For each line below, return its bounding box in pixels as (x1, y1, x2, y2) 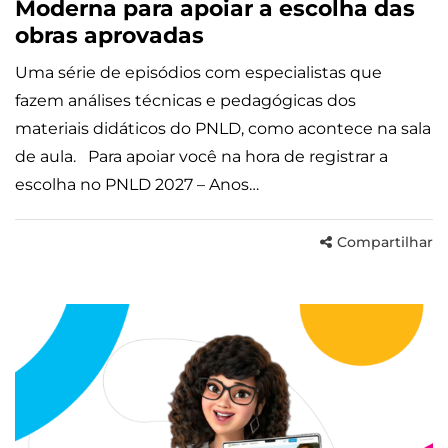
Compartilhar (337, 232, 433, 251)
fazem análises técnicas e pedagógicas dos (15, 90, 356, 110)
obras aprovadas (15, 21, 210, 49)
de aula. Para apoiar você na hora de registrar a (15, 146, 388, 166)
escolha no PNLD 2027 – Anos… (15, 174, 259, 194)
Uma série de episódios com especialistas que (15, 62, 382, 82)
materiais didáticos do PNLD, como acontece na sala (15, 118, 431, 138)
